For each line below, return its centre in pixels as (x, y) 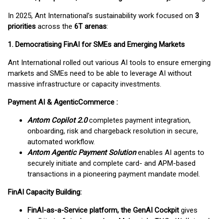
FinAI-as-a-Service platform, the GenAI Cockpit (103, 210)
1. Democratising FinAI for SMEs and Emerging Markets (96, 44)
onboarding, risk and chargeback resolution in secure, (113, 131)
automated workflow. (61, 142)
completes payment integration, (140, 120)
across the (56, 26)
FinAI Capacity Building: (45, 192)
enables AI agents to (170, 153)
